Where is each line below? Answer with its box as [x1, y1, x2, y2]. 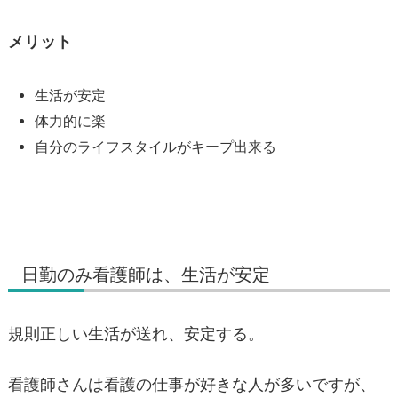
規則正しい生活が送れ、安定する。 [8, 323, 264, 343]
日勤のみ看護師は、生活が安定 [21, 262, 270, 285]
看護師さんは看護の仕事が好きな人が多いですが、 [8, 374, 376, 394]
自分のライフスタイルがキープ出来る [35, 138, 276, 155]
